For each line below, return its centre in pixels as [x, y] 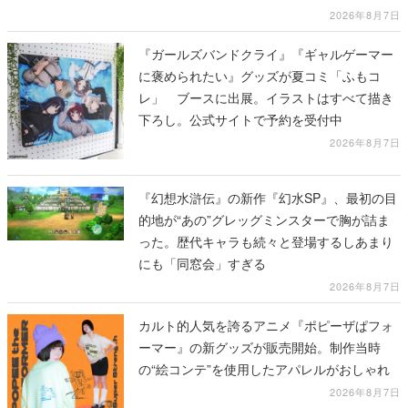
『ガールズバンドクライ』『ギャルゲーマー [266, 53]
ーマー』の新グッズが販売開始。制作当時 [260, 347]
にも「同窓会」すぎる [202, 263]
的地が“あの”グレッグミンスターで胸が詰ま [264, 219]
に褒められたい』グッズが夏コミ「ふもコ [260, 75]
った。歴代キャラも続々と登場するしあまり [266, 241]
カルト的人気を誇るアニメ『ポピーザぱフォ [266, 325]
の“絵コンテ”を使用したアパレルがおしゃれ [264, 368]
